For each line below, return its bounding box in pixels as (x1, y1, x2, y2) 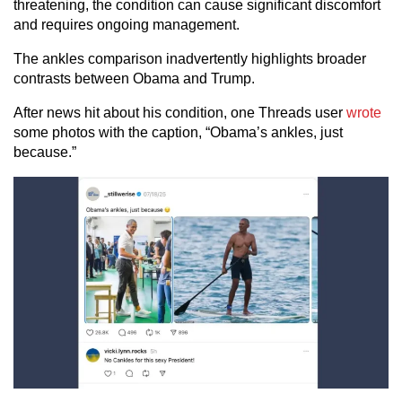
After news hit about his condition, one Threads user (13, 105, 346, 121)
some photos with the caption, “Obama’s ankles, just (13, 125, 343, 141)
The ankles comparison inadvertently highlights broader (13, 51, 366, 67)
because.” (13, 144, 76, 161)
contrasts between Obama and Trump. (13, 71, 255, 87)
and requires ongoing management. (13, 17, 240, 33)
